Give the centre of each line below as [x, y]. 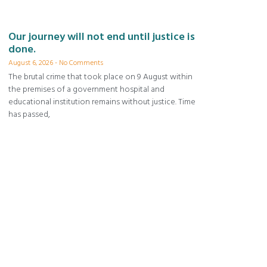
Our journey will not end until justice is [102, 37]
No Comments [80, 63]
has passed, [29, 114]
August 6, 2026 [32, 63]
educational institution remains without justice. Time [102, 102]
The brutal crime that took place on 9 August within [100, 77]
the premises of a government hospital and [86, 89]
